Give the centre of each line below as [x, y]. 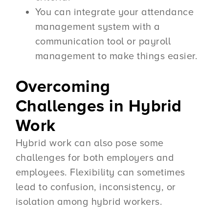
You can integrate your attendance [114, 12]
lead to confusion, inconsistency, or [96, 187]
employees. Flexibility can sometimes [100, 173]
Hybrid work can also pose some [89, 143]
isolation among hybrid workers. [90, 202]
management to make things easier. [116, 56]
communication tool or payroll [103, 42]
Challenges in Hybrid [99, 107]
